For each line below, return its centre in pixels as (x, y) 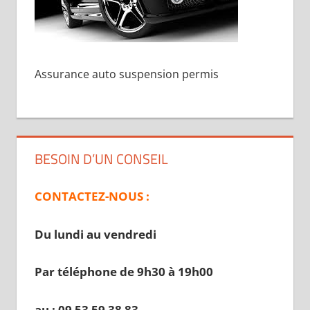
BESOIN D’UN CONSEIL (101, 158)
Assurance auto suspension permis (126, 74)
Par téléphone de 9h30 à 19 (113, 272)
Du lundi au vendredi (95, 234)
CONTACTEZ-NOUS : (92, 197)
